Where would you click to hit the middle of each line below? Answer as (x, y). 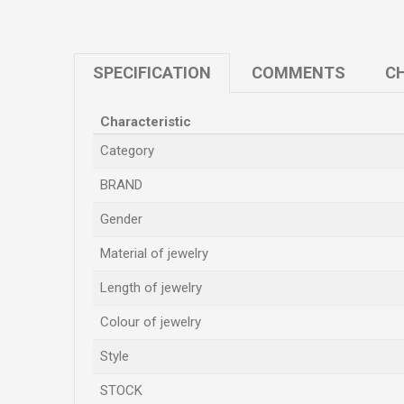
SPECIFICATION (152, 73)
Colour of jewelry (151, 322)
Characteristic (146, 122)
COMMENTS (298, 73)
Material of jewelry (154, 253)
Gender (121, 219)
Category (127, 151)
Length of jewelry (151, 288)
